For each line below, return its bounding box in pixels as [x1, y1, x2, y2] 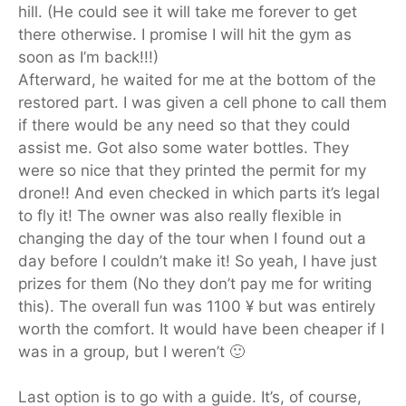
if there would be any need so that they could [18, 115, 351, 134]
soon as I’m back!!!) [18, 47, 159, 66]
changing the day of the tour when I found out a [18, 228, 366, 247]
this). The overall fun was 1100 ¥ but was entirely [18, 296, 375, 315]
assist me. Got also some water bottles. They [18, 138, 349, 157]
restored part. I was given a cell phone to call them [18, 92, 387, 111]
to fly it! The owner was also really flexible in [18, 206, 342, 225]
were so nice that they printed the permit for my [18, 160, 366, 179]
